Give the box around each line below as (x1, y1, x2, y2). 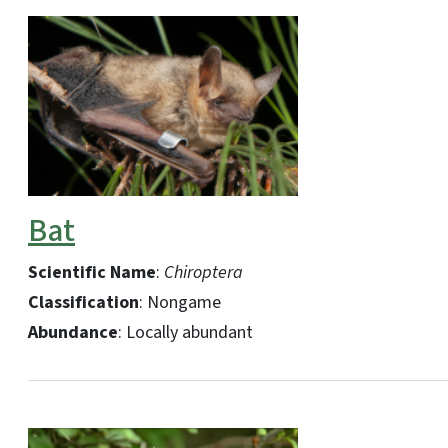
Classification (28, 289, 139, 315)
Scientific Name (28, 259, 156, 285)
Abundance (28, 319, 118, 345)
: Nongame (139, 289, 225, 315)
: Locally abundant (118, 319, 257, 345)
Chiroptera (164, 259, 243, 285)
